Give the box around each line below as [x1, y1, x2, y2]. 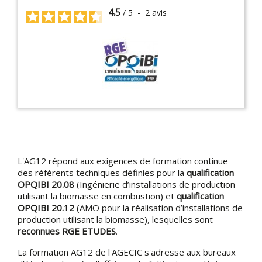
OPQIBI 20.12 [18, 201, 74, 213]
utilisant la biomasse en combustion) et [18, 189, 177, 202]
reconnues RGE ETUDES [18, 225, 116, 237]
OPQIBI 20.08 [18, 178, 74, 190]
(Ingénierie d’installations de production [74, 178, 235, 190]
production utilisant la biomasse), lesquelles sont [18, 213, 213, 225]
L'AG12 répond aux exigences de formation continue [18, 154, 228, 167]
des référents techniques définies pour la [18, 166, 187, 178]
